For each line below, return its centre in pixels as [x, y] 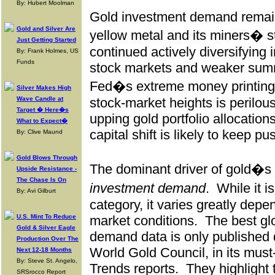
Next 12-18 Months [44, 250]
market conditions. [144, 221]
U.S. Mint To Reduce [46, 216]
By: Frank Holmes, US [48, 51]
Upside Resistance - [47, 168]
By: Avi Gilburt [36, 191]
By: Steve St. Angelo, [47, 261]
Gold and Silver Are [46, 29]
